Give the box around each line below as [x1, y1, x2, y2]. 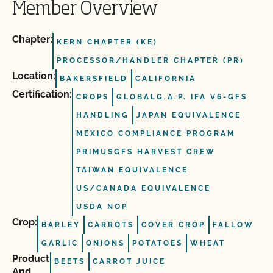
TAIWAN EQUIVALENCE [76, 166, 188, 174]
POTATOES [132, 239, 183, 247]
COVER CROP [141, 221, 205, 229]
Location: [12, 70, 55, 82]
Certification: [12, 88, 72, 100]
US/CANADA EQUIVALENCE [76, 184, 211, 193]
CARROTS [88, 221, 134, 229]
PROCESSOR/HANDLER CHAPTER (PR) [57, 56, 244, 65]
